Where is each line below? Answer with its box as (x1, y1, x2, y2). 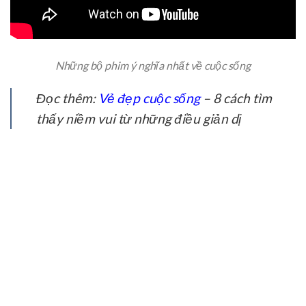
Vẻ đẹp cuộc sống (98, 90, 200, 107)
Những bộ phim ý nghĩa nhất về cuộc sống (55, 59, 251, 72)
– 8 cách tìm (200, 90, 272, 107)
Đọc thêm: (36, 90, 98, 107)
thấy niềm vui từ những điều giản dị (36, 111, 241, 127)
